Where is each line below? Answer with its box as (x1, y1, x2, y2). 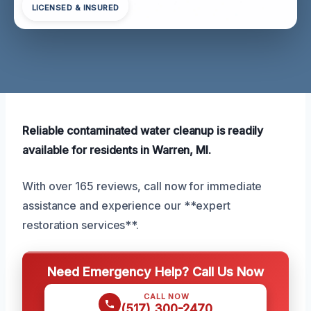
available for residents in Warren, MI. (22, 142, 211, 157)
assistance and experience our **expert (22, 198, 230, 212)
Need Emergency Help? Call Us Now (47, 263, 264, 279)
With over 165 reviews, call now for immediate (22, 178, 262, 193)
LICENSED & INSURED (31, 3, 119, 13)
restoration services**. (22, 217, 140, 232)
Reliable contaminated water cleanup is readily (22, 123, 264, 137)
